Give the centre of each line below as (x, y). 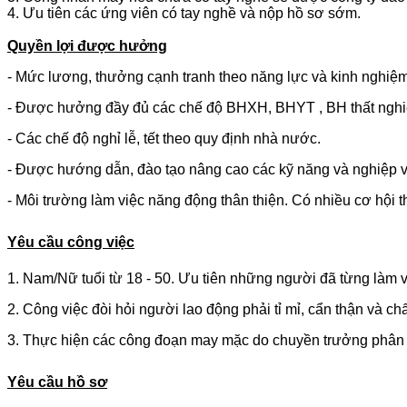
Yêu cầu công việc (71, 242)
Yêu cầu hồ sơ (57, 382)
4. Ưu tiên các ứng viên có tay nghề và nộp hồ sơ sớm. (184, 13)
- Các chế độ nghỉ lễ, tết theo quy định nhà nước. (164, 138)
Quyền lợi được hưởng (87, 45)
